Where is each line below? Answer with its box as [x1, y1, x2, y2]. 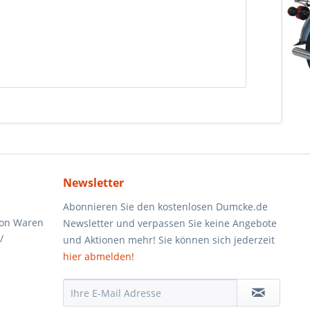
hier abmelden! [63, 250, 134, 263]
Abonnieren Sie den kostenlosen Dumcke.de [63, 200, 268, 213]
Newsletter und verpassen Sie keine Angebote [63, 217, 277, 230]
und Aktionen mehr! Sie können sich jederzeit [63, 233, 275, 246]
